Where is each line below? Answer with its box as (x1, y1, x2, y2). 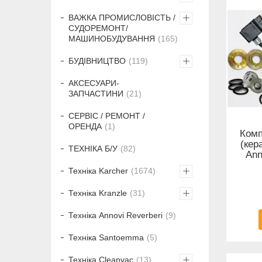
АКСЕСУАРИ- (68, 78, 119, 88)
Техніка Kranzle (68, 188, 127, 198)
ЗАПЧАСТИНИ (68, 89, 123, 99)
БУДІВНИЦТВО (68, 56, 126, 66)
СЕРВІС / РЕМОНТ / (68, 111, 145, 121)
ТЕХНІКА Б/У (68, 144, 118, 154)
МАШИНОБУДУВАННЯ (68, 34, 155, 44)
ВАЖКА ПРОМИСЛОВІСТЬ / (68, 13, 175, 23)
